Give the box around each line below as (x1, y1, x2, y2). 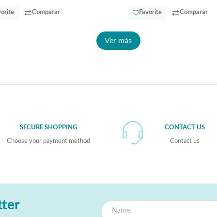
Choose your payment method (7, 138, 91, 144)
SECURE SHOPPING (20, 124, 77, 131)
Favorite (139, 9, 162, 16)
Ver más (105, 37, 132, 45)
